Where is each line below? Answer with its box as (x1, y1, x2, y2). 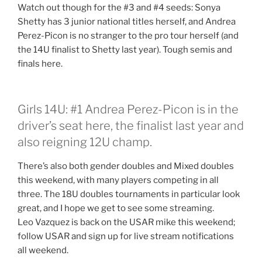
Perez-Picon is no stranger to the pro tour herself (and (18, 30, 239, 41)
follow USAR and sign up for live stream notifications (18, 231, 234, 242)
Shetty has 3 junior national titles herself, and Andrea (18, 16, 236, 27)
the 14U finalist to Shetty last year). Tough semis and (18, 44, 232, 55)
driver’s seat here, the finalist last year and (18, 119, 244, 133)
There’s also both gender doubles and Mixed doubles (18, 161, 234, 172)
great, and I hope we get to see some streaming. (18, 203, 214, 214)
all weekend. (18, 245, 68, 256)
